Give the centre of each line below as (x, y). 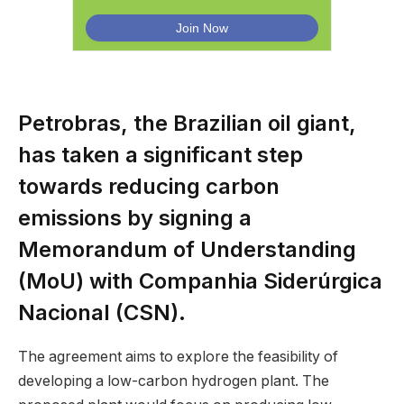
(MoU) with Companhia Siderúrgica (200, 280)
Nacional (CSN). (102, 312)
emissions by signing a (135, 217)
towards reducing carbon (149, 186)
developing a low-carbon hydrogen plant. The (174, 381)
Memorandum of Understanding (187, 249)
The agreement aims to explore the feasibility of (178, 356)
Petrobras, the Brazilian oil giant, (187, 123)
